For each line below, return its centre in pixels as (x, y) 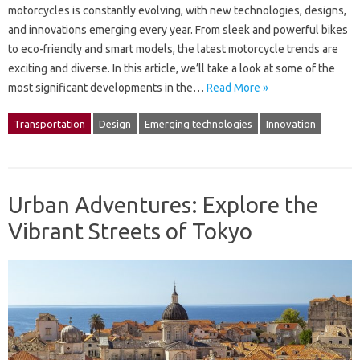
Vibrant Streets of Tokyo (130, 231)
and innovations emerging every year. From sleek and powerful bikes (178, 29)
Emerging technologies (198, 123)
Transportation (49, 123)
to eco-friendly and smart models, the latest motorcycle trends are (173, 49)
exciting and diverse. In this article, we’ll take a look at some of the (172, 68)
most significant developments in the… (107, 87)
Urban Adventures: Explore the (163, 204)
